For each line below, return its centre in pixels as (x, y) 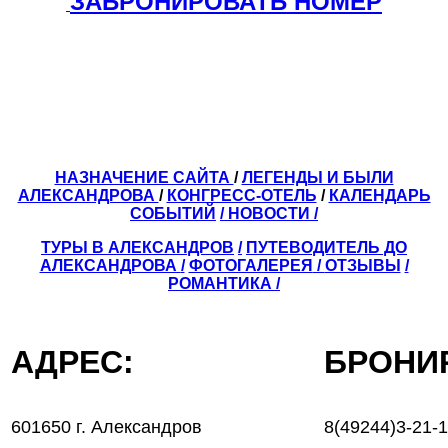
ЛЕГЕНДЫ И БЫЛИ (317, 177)
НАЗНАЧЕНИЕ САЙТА (144, 177)
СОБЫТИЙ (173, 213)
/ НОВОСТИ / (269, 213)
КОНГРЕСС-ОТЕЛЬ (241, 195)
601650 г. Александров (106, 426)
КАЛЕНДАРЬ (379, 195)
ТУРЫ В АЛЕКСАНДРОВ (137, 247)
